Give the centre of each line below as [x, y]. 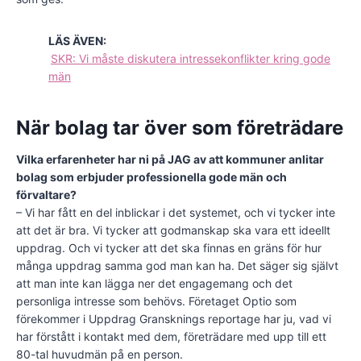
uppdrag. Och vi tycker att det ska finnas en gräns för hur [169, 248]
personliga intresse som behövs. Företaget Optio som [156, 301]
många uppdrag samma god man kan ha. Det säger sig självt [177, 266]
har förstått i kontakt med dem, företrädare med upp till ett [171, 337]
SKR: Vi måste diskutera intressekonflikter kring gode [191, 59]
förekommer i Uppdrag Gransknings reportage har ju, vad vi [174, 319]
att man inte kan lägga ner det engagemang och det [154, 284]
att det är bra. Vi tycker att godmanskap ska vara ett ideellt [173, 230]
